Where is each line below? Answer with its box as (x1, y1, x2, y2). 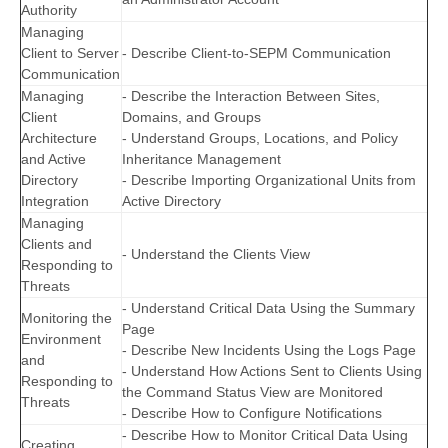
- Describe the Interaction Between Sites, (122, 88, 380, 105)
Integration (21, 193, 89, 210)
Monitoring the (21, 310, 112, 327)
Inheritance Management (122, 151, 281, 168)
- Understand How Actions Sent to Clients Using (122, 363, 422, 380)
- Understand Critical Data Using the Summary (122, 300, 415, 317)
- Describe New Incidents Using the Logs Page (122, 342, 416, 359)
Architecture (21, 130, 97, 147)
